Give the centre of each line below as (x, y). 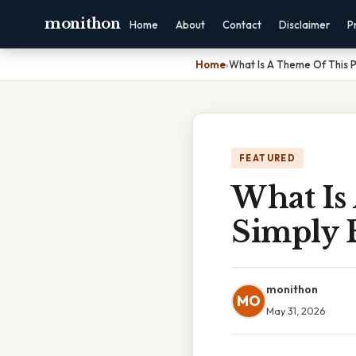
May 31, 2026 (296, 311)
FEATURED (268, 158)
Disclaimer (304, 25)
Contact (242, 25)
